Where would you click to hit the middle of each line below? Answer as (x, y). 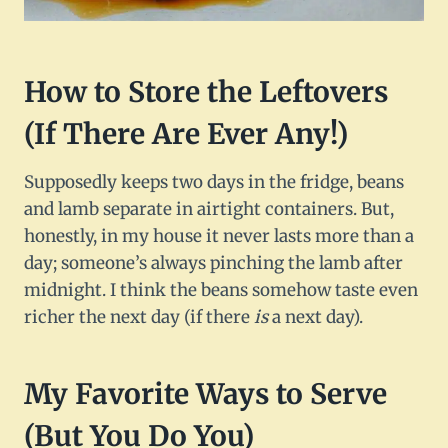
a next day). (315, 317)
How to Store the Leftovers (206, 92)
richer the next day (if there (139, 317)
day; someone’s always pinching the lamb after (213, 263)
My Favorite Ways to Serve (205, 394)
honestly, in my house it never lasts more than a (219, 236)
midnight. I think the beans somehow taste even (221, 290)
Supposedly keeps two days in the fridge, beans (214, 182)
